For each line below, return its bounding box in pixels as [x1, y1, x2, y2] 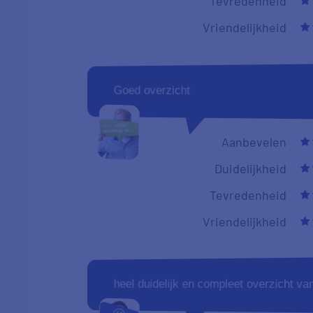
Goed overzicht [113, 83, 190, 97]
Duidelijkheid [214, 160, 287, 176]
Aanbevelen [221, 133, 287, 150]
